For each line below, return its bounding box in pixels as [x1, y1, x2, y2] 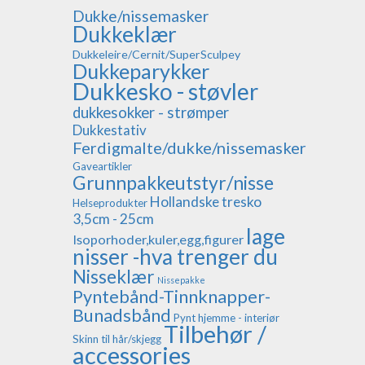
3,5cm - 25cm [73, 210, 154, 228]
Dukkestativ [73, 121, 147, 139]
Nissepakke [157, 275, 205, 286]
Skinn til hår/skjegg [73, 332, 161, 346]
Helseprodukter [73, 196, 147, 210]
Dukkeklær [73, 21, 177, 48]
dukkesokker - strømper [73, 103, 229, 122]
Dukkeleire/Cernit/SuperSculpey [73, 47, 240, 62]
